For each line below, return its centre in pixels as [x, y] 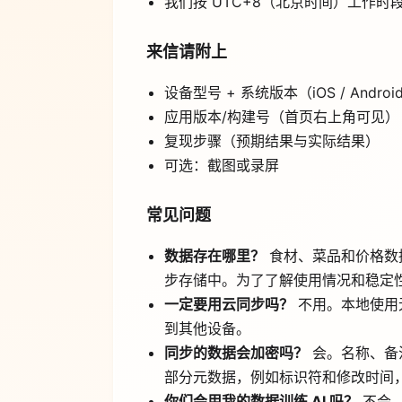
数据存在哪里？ [214, 256]
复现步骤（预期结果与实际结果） [272, 141]
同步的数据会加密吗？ [236, 353]
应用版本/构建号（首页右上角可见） [282, 117]
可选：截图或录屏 [222, 166]
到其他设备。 [207, 329]
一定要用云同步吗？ [229, 305]
